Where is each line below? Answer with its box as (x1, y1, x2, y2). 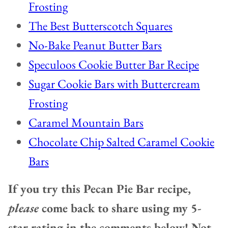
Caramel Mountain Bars (28, 115, 144, 131)
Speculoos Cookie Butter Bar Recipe (28, 56, 199, 73)
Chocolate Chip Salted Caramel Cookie (28, 134, 214, 150)
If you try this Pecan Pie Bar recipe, (8, 181, 191, 197)
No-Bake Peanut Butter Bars (28, 37, 162, 53)
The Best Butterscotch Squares (28, 18, 173, 34)
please (8, 200, 39, 216)
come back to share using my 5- (39, 200, 202, 216)
